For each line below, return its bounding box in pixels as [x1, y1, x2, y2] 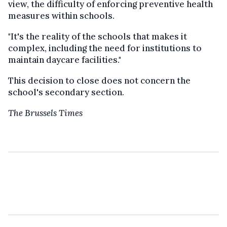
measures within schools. [8, 10, 117, 21]
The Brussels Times [8, 107, 83, 119]
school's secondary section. [8, 86, 124, 98]
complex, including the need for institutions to [8, 42, 202, 54]
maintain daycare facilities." [8, 54, 121, 65]
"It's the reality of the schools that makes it [8, 30, 187, 42]
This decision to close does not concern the [8, 74, 191, 86]
